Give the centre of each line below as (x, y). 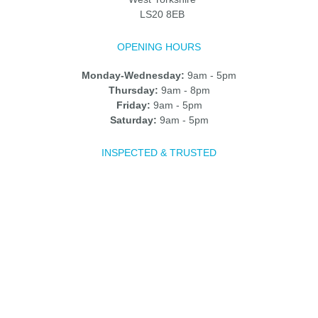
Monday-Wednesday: (133, 76)
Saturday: (133, 120)
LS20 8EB (162, 15)
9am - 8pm (184, 91)
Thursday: (133, 91)
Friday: (133, 105)
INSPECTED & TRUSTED (159, 153)
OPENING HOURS (159, 47)
